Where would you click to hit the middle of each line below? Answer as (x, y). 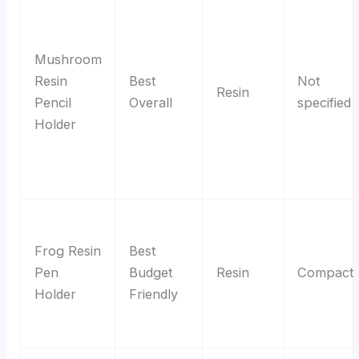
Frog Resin (67, 251)
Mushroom (68, 60)
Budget (151, 273)
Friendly (153, 294)
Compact (325, 273)
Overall (150, 103)
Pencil (52, 103)
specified (324, 103)
